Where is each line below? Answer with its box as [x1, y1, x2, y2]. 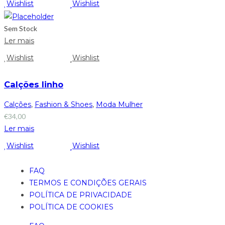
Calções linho [4, 79, 63, 90]
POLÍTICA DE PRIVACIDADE [29, 190, 132, 199]
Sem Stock [4, 24, 37, 33]
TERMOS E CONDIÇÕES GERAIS [29, 178, 147, 187]
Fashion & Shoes [35, 100, 92, 109]
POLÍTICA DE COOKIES [29, 202, 114, 211]
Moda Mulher [96, 100, 143, 109]
